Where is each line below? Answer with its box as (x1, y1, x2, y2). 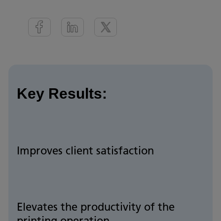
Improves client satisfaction (17, 144, 154, 157)
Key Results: (17, 85, 107, 102)
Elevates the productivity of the (17, 200, 175, 214)
